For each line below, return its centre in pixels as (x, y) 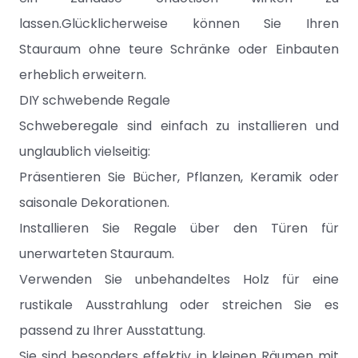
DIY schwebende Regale (95, 100)
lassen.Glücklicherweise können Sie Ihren (179, 24)
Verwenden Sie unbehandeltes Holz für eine (179, 279)
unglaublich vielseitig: (85, 151)
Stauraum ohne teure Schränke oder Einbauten (179, 49)
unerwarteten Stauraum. (97, 254)
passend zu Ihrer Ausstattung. (112, 330)
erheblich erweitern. (83, 75)
